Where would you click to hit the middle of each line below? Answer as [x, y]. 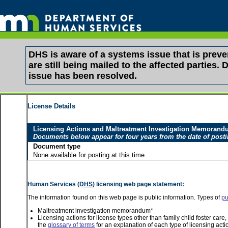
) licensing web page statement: [138, 184]
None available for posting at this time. [90, 155]
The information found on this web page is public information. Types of [124, 197]
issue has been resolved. [83, 76]
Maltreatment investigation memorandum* [95, 211]
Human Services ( [53, 184]
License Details [51, 106]
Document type [57, 146]
